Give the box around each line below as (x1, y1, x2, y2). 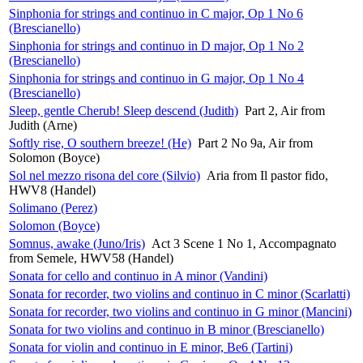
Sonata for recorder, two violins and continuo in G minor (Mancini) (9, 304, 352, 318)
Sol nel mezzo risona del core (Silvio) (9, 168, 200, 182)
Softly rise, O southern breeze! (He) (9, 135, 191, 150)
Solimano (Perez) (9, 200, 97, 215)
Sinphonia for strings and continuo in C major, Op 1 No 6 (9, 6, 303, 20)
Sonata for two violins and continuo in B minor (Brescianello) (9, 322, 324, 336)
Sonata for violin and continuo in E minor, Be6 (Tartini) (9, 340, 293, 354)
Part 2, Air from (245, 103, 325, 117)
